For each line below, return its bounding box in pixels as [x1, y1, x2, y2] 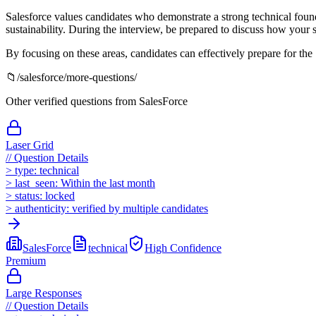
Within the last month [61, 176, 155, 189]
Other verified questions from [6, 95, 139, 107]
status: [15, 189, 42, 202]
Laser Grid [6, 138, 54, 151]
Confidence [170, 241, 221, 254]
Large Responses [6, 286, 82, 299]
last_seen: [15, 176, 58, 189]
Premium [6, 254, 46, 267]
